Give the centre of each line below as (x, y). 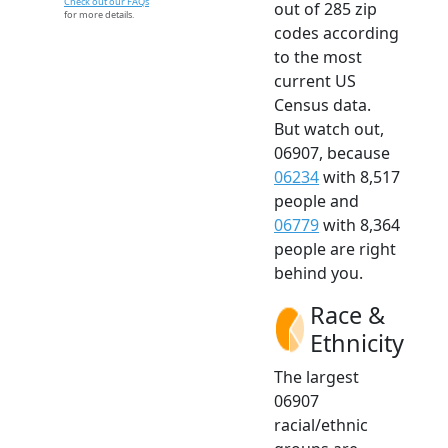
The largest (316, 377)
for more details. (99, 15)
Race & (347, 315)
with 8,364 (359, 225)
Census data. (322, 105)
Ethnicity (357, 343)
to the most (318, 57)
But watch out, (329, 129)
